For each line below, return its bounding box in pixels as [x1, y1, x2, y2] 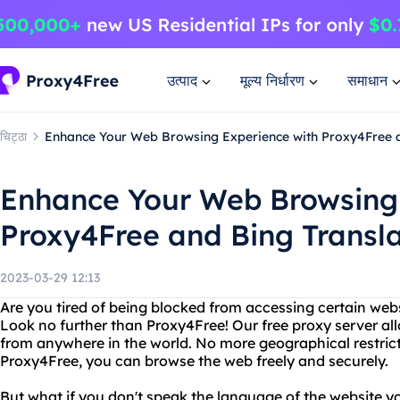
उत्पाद [167, 71, 197, 89]
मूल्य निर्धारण [240, 71, 304, 89]
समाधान [347, 71, 387, 89]
